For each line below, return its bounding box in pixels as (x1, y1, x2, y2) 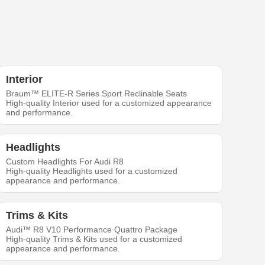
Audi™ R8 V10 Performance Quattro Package (6, 225, 178, 234)
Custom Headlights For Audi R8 (6, 157, 124, 166)
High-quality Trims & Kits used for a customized (6, 234, 183, 244)
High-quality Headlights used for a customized (6, 166, 178, 176)
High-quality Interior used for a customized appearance (6, 98, 212, 108)
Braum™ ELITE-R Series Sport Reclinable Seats (6, 89, 188, 98)
